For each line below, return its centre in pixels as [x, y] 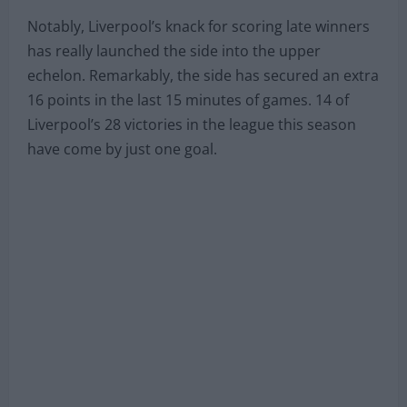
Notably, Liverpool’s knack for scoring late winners [199, 26]
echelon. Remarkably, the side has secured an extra [203, 75]
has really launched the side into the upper [174, 50]
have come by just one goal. [122, 149]
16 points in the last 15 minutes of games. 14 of [188, 99]
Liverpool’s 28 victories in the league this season [192, 124]
